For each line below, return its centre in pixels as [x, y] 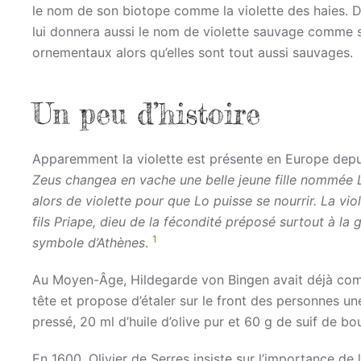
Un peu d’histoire [146, 113]
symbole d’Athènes [89, 242]
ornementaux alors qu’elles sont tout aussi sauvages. [193, 52]
